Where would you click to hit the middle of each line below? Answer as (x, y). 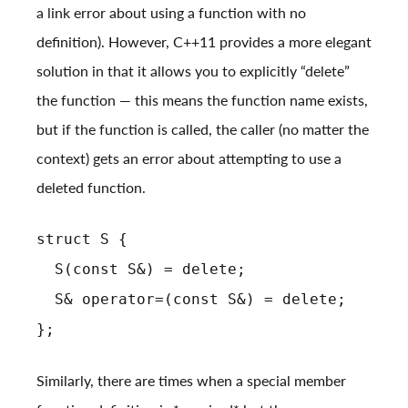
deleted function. (91, 188)
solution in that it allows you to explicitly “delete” (193, 71)
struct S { (82, 240)
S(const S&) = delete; (141, 270)
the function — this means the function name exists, (202, 100)
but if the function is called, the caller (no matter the (203, 129)
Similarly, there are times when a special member (191, 381)
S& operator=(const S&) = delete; (191, 300)
